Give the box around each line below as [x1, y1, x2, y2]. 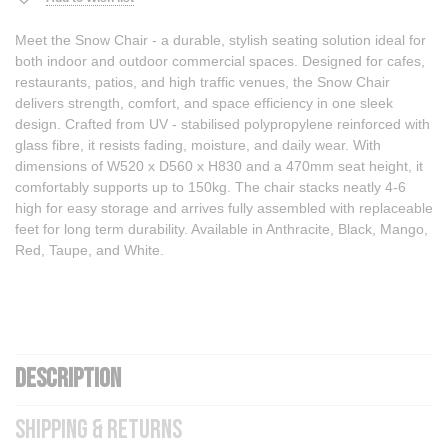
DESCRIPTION [15, 363, 121, 395]
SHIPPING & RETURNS [15, 414, 182, 446]
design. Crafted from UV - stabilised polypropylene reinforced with [15, 115, 430, 132]
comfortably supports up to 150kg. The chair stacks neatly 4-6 [15, 178, 406, 195]
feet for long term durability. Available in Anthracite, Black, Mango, [15, 220, 428, 237]
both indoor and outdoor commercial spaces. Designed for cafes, [15, 52, 425, 69]
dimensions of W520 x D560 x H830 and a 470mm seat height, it [15, 157, 423, 174]
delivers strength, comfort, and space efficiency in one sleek [15, 94, 393, 111]
